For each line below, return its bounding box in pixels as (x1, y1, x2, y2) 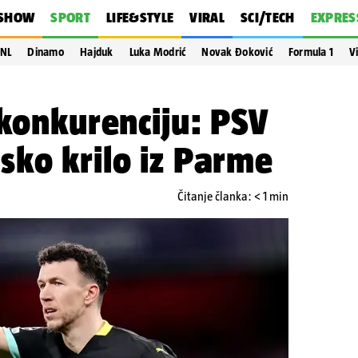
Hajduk (80, 46, 113, 58)
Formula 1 (288, 46, 334, 58)
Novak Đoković (201, 46, 272, 58)
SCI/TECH (240, 10, 295, 26)
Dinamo (27, 46, 64, 58)
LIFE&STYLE (105, 10, 174, 26)
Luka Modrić (129, 46, 186, 58)
